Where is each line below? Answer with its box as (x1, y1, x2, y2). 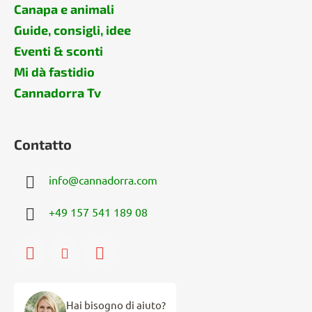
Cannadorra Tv (14, 84, 101, 100)
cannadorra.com (79, 173, 157, 187)
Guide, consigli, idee (14, 22, 131, 38)
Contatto (14, 135, 72, 153)
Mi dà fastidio (14, 63, 95, 79)
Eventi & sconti (14, 42, 103, 58)
